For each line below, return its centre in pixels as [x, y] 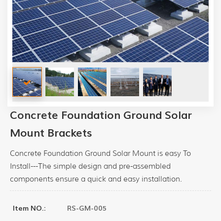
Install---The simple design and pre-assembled [90, 166]
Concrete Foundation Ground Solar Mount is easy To [100, 153]
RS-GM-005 [87, 208]
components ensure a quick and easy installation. [96, 179]
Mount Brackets [51, 133]
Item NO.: [29, 208]
